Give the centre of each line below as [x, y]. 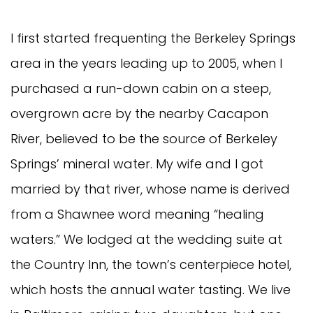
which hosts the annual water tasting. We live [151, 289]
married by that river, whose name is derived [150, 189]
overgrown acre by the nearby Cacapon [139, 113]
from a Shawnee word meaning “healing [137, 214]
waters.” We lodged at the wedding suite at [146, 239]
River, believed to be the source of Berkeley [144, 138]
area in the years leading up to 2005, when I [146, 63]
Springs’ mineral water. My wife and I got [137, 163]
